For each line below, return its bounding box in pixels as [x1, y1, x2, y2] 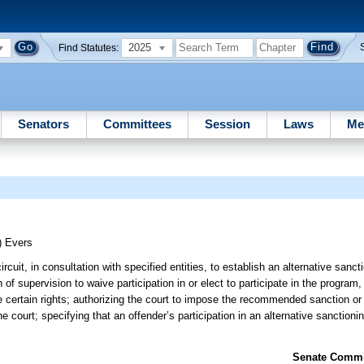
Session [204, 116, 250, 131]
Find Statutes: [58, 42, 119, 53]
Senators [18, 116, 70, 131]
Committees [102, 116, 171, 131]
